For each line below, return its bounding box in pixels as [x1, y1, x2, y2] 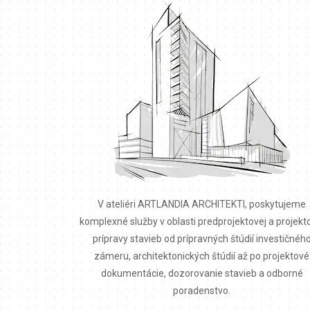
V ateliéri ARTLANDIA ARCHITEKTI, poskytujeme [98, 198, 307, 210]
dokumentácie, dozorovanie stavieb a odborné [100, 267, 303, 279]
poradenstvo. [173, 284, 231, 296]
